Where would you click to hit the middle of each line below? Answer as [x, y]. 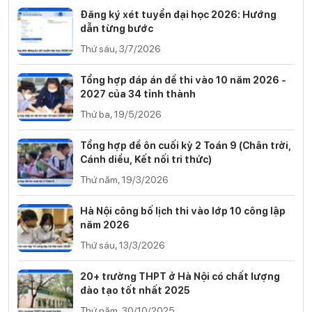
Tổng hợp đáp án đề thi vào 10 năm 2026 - [183, 79]
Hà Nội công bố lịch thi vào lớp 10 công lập [183, 210]
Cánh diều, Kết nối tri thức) [146, 159]
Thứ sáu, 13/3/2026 [123, 244]
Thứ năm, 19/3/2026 [124, 179]
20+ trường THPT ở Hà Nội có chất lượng [180, 276]
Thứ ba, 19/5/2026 [121, 114]
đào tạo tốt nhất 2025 [135, 290]
